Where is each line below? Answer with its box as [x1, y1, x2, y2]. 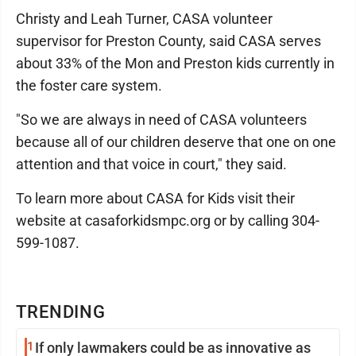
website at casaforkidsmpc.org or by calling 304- [16, 212, 319, 229]
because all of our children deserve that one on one [16, 133, 336, 150]
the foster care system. [16, 77, 162, 94]
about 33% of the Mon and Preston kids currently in [16, 55, 335, 72]
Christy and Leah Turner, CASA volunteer [16, 10, 273, 27]
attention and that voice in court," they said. [16, 156, 293, 172]
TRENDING [16, 302, 106, 322]
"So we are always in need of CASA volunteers [16, 111, 307, 128]
